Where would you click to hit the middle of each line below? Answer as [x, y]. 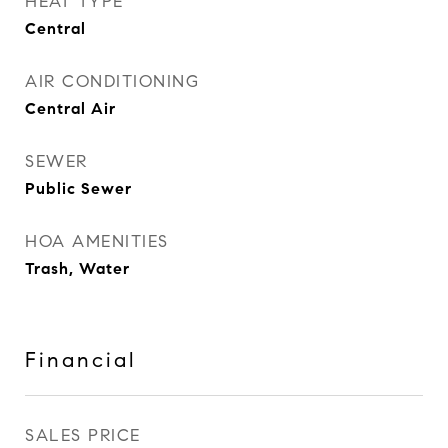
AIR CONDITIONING [112, 81]
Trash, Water [77, 268]
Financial [81, 360]
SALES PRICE [83, 435]
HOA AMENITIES [97, 241]
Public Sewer [78, 188]
